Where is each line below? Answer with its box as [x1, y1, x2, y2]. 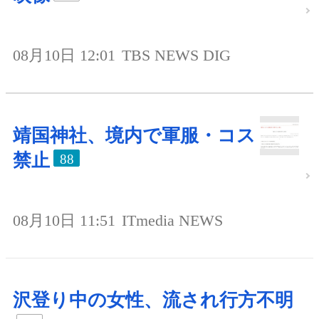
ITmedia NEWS [122, 211, 223, 229]
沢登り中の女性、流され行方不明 [13, 289, 293, 310]
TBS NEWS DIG [122, 46, 231, 64]
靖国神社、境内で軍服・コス [13, 125, 256, 146]
